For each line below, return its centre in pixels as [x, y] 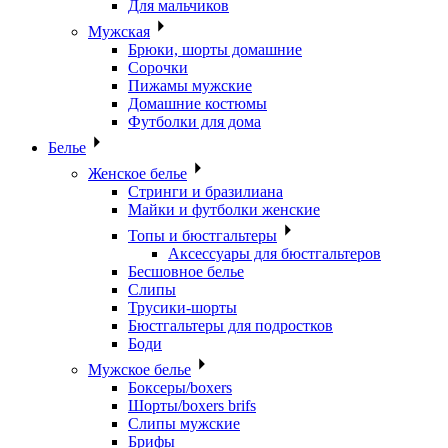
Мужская [119, 32]
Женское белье [137, 174]
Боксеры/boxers [180, 388]
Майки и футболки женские [224, 210]
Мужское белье [139, 370]
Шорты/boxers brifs [192, 406]
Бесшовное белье [186, 272]
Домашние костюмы [197, 104]
